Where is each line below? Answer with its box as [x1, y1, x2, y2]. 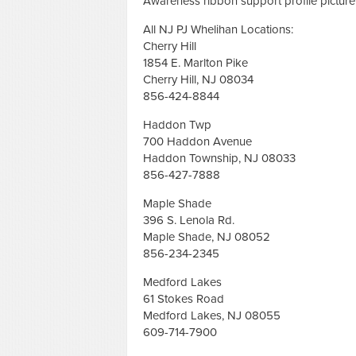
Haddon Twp [143, 117, 211, 132]
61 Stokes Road [143, 291, 224, 306]
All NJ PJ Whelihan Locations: [143, 21, 293, 37]
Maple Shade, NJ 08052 [143, 229, 270, 244]
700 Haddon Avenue [143, 133, 252, 149]
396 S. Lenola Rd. [143, 212, 234, 227]
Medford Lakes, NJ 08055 [143, 308, 281, 323]
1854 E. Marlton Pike [143, 55, 248, 70]
